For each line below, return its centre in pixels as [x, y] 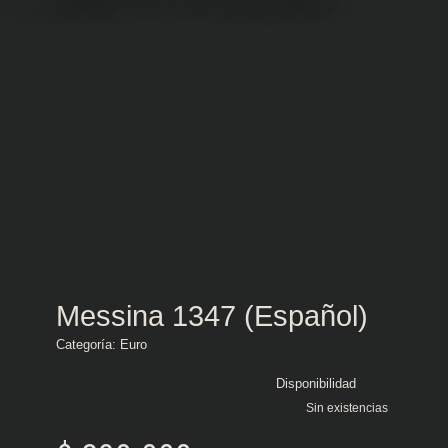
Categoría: [88, 344]
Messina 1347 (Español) [212, 315]
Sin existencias [347, 407]
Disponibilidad [316, 383]
